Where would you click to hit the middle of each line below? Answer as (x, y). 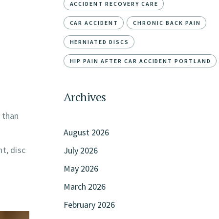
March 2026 (84, 186)
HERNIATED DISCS (99, 42)
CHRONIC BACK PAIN (167, 22)
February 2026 (89, 204)
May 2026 (81, 168)
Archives (85, 97)
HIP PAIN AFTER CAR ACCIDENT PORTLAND (140, 61)
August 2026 (86, 132)
